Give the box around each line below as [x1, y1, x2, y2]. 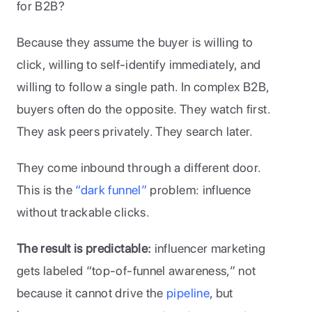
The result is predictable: [17, 241, 155, 256]
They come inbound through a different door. [17, 160, 261, 175]
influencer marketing [154, 241, 265, 256]
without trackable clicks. [17, 205, 150, 219]
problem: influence [147, 182, 251, 197]
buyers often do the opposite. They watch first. [17, 102, 270, 116]
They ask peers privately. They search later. [17, 124, 257, 139]
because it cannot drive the [17, 286, 164, 300]
